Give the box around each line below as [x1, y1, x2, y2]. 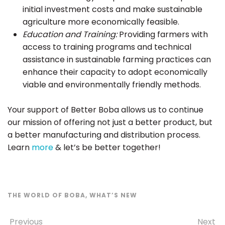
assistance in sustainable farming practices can [23, 54, 211, 66]
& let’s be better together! [53, 142, 161, 154]
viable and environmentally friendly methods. [23, 79, 201, 91]
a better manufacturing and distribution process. [8, 129, 200, 141]
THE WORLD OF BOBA [8, 191, 85, 200]
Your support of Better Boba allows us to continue [8, 104, 203, 116]
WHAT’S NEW [89, 191, 137, 200]
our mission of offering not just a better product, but [8, 117, 212, 129]
